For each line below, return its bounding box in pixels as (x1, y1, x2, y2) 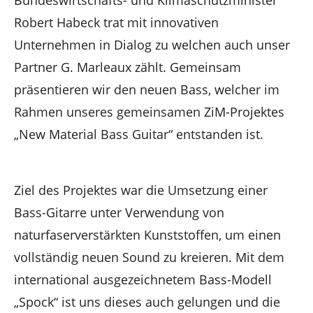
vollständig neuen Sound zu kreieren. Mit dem (14, 248, 284, 265)
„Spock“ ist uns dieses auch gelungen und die (14, 293, 280, 310)
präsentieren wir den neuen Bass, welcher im (14, 80, 279, 98)
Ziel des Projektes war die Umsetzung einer (14, 181, 268, 198)
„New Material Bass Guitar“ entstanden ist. (14, 125, 263, 143)
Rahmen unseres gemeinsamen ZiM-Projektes (14, 103, 284, 120)
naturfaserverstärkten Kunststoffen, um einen (14, 226, 281, 243)
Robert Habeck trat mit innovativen (14, 13, 219, 31)
